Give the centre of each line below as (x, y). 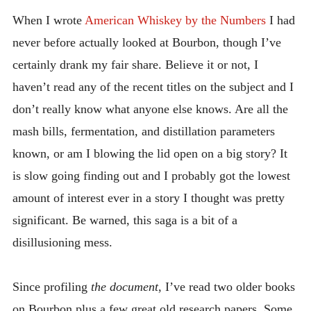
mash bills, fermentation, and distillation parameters (143, 131)
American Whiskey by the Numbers (175, 20)
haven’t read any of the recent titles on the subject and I (153, 86)
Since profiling (51, 287)
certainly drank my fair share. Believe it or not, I (135, 64)
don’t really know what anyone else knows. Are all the (150, 109)
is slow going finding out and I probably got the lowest (151, 175)
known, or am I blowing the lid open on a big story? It (150, 153)
